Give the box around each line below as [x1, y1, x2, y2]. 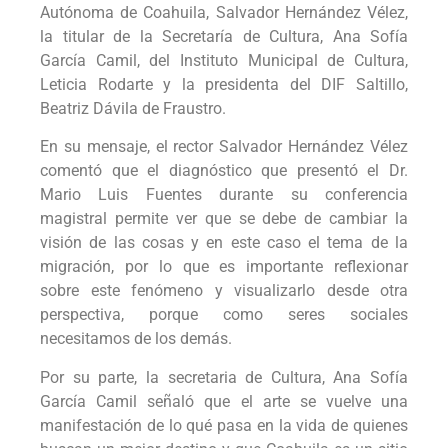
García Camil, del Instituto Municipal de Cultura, [40, 50, 408, 70]
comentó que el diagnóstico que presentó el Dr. [40, 161, 408, 181]
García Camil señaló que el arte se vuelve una [40, 391, 408, 411]
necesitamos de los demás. [40, 329, 232, 349]
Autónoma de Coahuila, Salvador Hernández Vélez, [40, 2, 408, 22]
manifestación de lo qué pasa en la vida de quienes [40, 415, 408, 435]
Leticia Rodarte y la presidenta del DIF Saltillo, [40, 74, 408, 94]
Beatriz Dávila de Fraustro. [40, 98, 226, 118]
